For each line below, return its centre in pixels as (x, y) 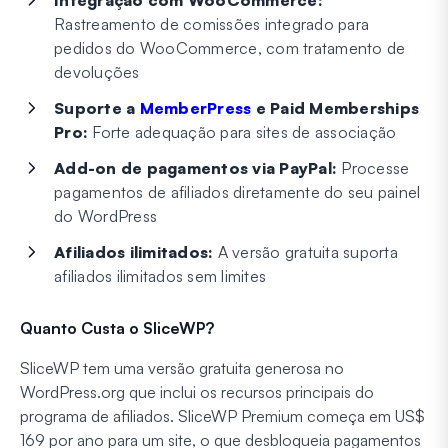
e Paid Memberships (335, 108)
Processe (373, 168)
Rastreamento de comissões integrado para (211, 24)
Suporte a (97, 108)
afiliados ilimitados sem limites (160, 276)
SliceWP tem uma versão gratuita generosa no (182, 368)
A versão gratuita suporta (305, 252)
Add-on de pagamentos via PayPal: (195, 168)
